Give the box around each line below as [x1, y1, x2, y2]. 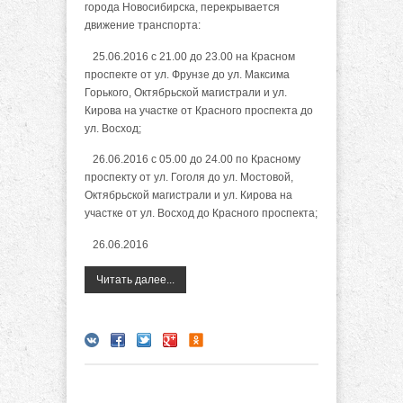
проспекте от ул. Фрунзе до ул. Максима [85, 67, 290, 81]
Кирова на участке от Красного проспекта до [85, 103, 313, 117]
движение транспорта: [85, 19, 201, 32]
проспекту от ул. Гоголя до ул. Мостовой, [85, 171, 293, 184]
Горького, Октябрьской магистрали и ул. [85, 85, 287, 99]
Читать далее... [96, 273, 175, 286]
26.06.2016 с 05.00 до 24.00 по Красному [85, 153, 300, 166]
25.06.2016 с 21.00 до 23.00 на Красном [85, 49, 295, 63]
